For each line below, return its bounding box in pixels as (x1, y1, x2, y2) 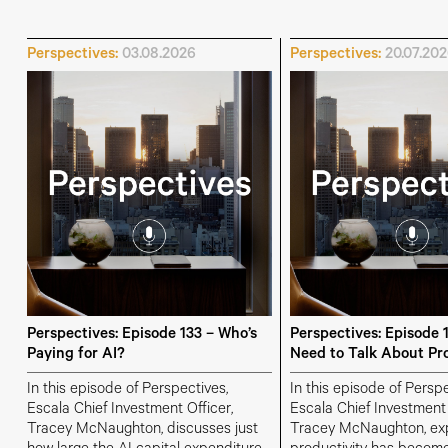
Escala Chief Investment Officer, (26, 401, 233, 419)
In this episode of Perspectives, (26, 381, 228, 399)
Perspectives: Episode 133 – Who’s (26, 327, 257, 345)
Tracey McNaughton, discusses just (26, 421, 258, 439)
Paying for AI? (26, 347, 125, 365)
